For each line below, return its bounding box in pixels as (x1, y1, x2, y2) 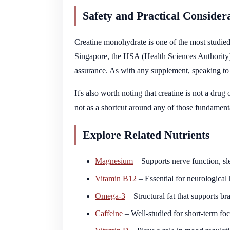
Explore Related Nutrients (83, 128, 210, 141)
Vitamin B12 (95, 174, 137, 183)
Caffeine (95, 208, 123, 218)
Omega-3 (95, 191, 125, 200)
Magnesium (95, 156, 133, 165)
